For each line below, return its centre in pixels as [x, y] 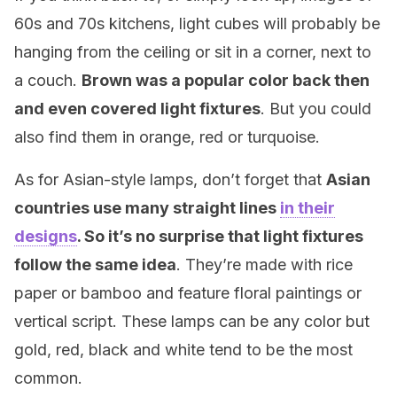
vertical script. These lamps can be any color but [192, 321]
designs [46, 236]
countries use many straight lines [147, 208]
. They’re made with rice [265, 265]
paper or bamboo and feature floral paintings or [188, 293]
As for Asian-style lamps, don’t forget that [170, 179]
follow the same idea [95, 265]
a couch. [48, 80]
